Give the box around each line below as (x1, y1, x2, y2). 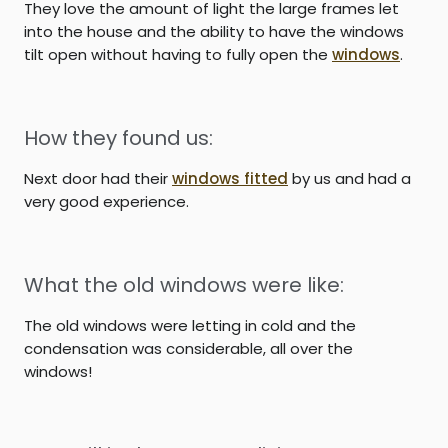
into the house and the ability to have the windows (24, 20, 404, 42)
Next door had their (24, 167, 172, 189)
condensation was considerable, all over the (24, 337, 353, 359)
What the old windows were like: (24, 270, 344, 299)
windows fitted (172, 167, 288, 189)
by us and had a (288, 167, 411, 189)
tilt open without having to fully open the (24, 43, 332, 65)
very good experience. (24, 190, 189, 212)
